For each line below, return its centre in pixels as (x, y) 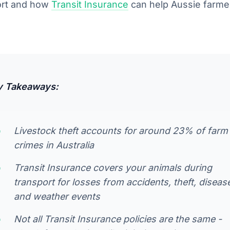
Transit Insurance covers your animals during (113, 167)
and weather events (57, 196)
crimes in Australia (54, 145)
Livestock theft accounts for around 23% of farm (121, 130)
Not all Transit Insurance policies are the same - (118, 219)
